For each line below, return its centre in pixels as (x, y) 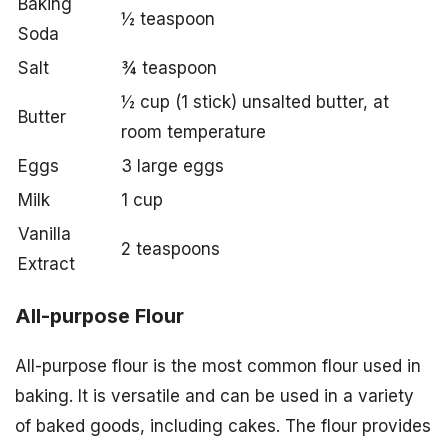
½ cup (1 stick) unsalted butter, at (255, 101)
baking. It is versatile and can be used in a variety (214, 395)
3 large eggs (172, 165)
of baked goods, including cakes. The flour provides (223, 425)
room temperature (193, 131)
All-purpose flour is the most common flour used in (218, 365)
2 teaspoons (170, 248)
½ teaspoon (168, 18)
